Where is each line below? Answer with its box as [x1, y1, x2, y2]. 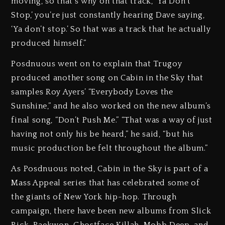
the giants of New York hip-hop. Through [11, 192, 177, 201]
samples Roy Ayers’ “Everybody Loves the [11, 87, 173, 96]
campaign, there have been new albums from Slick [11, 206, 211, 215]
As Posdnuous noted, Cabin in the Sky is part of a [11, 164, 208, 173]
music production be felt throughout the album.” [11, 143, 208, 153]
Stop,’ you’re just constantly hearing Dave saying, [11, 11, 205, 20]
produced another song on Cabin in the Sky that [11, 73, 203, 82]
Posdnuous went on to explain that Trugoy [11, 59, 182, 68]
